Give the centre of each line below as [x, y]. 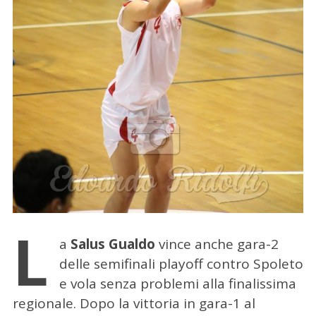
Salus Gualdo [111, 244]
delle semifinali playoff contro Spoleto [181, 263]
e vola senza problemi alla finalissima [177, 283]
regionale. [46, 303]
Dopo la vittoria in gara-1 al [167, 303]
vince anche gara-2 [217, 244]
